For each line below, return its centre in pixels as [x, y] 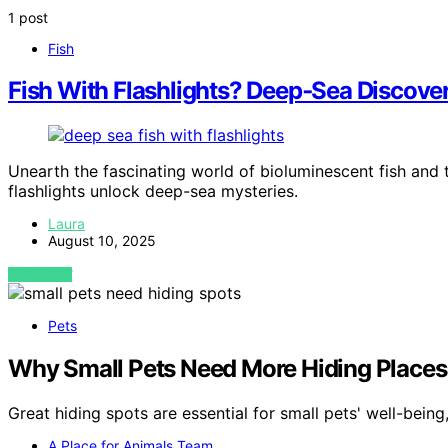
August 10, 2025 [102, 241]
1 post [28, 17]
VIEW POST [40, 275]
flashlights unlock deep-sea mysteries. [153, 191]
